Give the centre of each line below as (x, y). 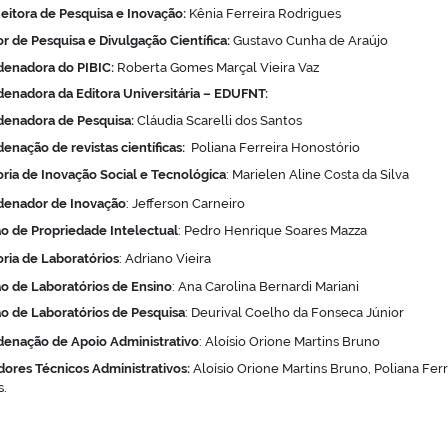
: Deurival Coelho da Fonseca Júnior (294, 313)
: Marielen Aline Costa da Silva (317, 175)
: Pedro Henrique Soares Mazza (272, 231)
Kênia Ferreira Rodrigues (263, 14)
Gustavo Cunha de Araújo (309, 41)
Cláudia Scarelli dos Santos (218, 121)
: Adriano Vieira (165, 259)
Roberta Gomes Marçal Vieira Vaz (218, 68)
